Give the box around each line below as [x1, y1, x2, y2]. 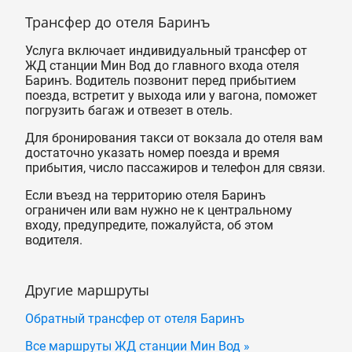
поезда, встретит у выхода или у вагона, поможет [25, 88, 317, 104]
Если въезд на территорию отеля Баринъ [25, 188, 266, 203]
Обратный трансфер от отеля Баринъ [25, 311, 244, 327]
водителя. [25, 233, 82, 248]
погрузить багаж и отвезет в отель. [25, 103, 233, 119]
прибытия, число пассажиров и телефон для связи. [25, 160, 325, 176]
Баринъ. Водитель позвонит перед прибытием [25, 73, 296, 89]
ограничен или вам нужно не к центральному [25, 203, 292, 218]
